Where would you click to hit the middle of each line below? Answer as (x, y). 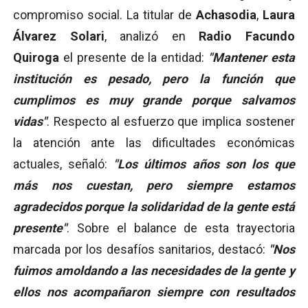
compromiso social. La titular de (104, 14)
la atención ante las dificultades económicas (154, 142)
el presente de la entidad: (134, 57)
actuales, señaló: (64, 164)
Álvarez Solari (59, 36)
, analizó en (152, 36)
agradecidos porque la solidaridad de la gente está (154, 206)
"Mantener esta (252, 57)
